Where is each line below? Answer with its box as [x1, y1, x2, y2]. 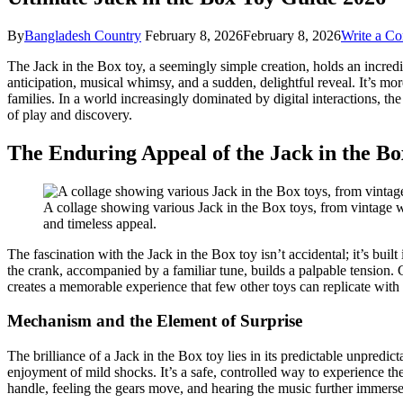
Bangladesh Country [24, 27, 141, 43]
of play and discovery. [7, 106, 132, 122]
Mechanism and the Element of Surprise [7, 311, 302, 331]
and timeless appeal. [43, 215, 157, 231]
